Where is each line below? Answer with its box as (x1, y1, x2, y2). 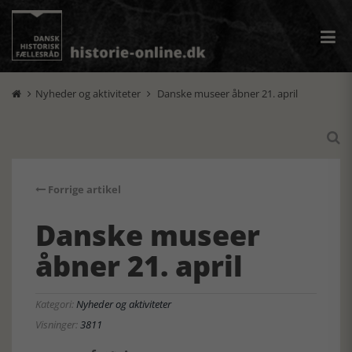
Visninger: (35, 317, 80, 332)
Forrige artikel (46, 182, 121, 196)
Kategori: (35, 297, 76, 311)
